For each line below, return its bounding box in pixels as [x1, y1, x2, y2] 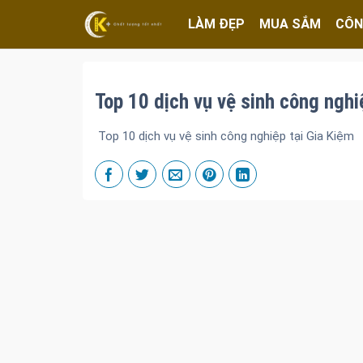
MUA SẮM [259, 16, 321, 32]
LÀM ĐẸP [188, 16, 245, 32]
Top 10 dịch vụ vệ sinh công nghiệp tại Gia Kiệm [95, 129, 354, 143]
